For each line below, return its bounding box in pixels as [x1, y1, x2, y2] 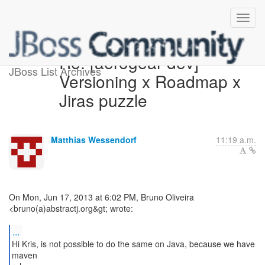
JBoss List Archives [9, 63, 101, 79]
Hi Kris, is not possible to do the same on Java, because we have [11, 238, 255, 250]
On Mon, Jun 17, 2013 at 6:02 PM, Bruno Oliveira [9, 191, 194, 203]
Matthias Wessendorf [51, 134, 137, 146]
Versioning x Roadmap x [59, 69, 241, 93]
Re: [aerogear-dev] [59, 50, 199, 74]
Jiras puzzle [59, 88, 147, 112]
